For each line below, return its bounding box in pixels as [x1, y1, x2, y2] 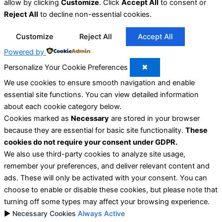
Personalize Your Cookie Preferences [4, 63, 128, 72]
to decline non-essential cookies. [38, 9, 152, 19]
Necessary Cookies [12, 209, 76, 218]
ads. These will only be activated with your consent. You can [4, 173, 207, 183]
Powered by [4, 48, 44, 57]
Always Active [78, 209, 125, 218]
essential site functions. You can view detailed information [4, 90, 199, 100]
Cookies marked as [4, 114, 71, 123]
